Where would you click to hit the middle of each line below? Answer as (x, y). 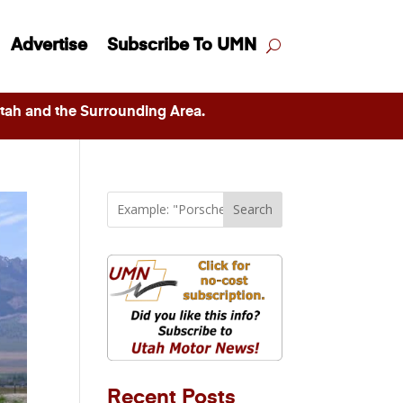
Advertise (49, 46)
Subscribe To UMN (181, 46)
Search (252, 210)
